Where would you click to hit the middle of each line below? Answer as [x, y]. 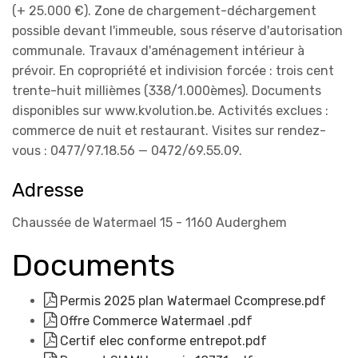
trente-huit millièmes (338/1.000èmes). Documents [167, 90]
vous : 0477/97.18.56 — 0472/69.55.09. [127, 150]
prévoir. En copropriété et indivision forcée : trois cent [173, 70]
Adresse [48, 190]
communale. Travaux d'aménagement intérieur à [158, 50]
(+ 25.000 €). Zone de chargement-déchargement [164, 10]
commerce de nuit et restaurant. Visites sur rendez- [169, 130]
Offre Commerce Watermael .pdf [155, 320]
